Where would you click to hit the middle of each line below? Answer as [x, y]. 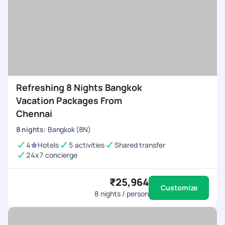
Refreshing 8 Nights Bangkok [79, 87]
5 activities [87, 145]
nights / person [124, 194]
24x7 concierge [52, 155]
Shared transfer [140, 145]
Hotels [48, 145]
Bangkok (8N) [69, 129]
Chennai [34, 114]
